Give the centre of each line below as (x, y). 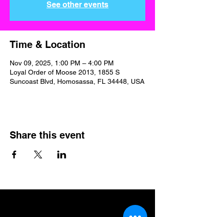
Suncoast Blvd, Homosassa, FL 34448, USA (77, 81)
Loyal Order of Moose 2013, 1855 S (65, 72)
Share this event (47, 135)
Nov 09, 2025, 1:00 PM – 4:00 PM (62, 63)
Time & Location (47, 45)
